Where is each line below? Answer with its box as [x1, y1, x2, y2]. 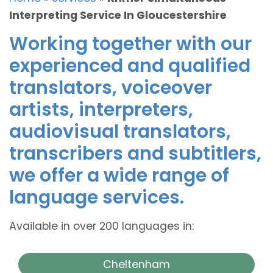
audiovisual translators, [9, 118, 231, 144]
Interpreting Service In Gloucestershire [9, 7, 227, 23]
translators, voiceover [9, 74, 212, 101]
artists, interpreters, [9, 96, 193, 122]
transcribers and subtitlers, [9, 140, 261, 166]
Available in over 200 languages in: [9, 218, 194, 233]
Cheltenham [103, 257, 170, 272]
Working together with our [9, 30, 252, 57]
